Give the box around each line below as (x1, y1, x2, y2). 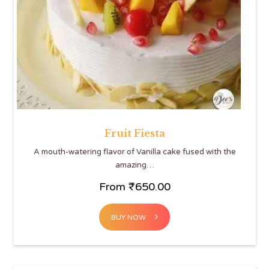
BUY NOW (111, 213, 146, 222)
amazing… (115, 160, 154, 170)
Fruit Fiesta (104, 127, 165, 139)
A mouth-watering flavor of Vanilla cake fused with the (33, 147, 236, 157)
